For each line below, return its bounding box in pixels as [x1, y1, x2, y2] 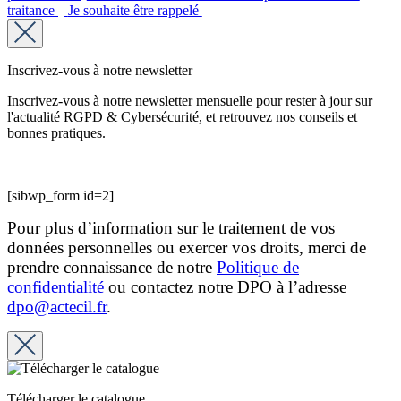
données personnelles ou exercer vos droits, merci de [7, 238, 366, 258]
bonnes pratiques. [7, 125, 106, 141]
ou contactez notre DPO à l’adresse [104, 277, 346, 297]
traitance [7, 3, 58, 19]
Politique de [217, 258, 299, 277]
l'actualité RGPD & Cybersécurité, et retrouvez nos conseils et [7, 109, 357, 125]
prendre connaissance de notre [7, 258, 217, 277]
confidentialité [7, 277, 104, 297]
